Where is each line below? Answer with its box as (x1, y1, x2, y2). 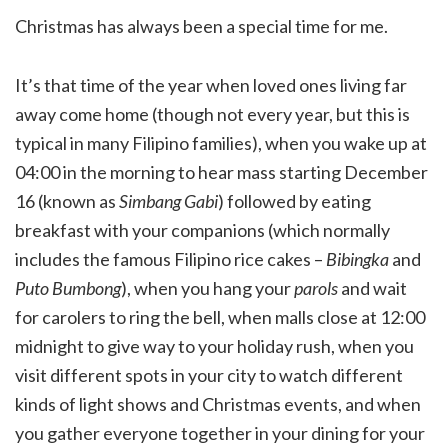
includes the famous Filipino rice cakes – (15, 247, 326, 270)
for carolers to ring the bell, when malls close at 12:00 (15, 305, 425, 328)
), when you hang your (121, 276, 294, 299)
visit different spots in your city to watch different (15, 363, 403, 386)
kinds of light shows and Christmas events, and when (15, 392, 421, 415)
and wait (338, 276, 407, 299)
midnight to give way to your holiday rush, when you (15, 334, 414, 357)
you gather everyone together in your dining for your (15, 421, 425, 444)
